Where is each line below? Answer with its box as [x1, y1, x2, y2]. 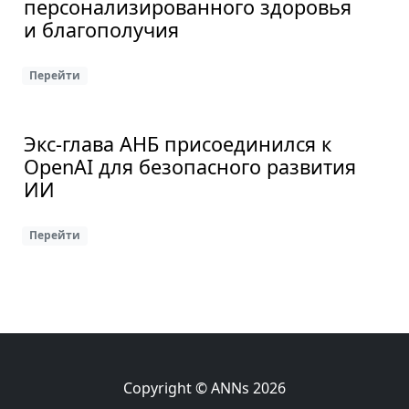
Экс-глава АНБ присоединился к [24, 131, 331, 158]
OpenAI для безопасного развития [24, 153, 356, 181]
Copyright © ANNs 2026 [123, 378, 286, 398]
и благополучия [24, 16, 179, 44]
